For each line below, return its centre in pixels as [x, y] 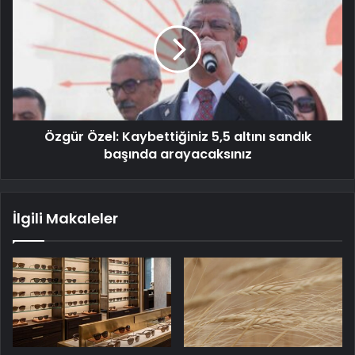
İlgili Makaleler [65, 219]
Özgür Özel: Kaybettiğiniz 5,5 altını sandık [177, 137]
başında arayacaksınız [177, 155]
